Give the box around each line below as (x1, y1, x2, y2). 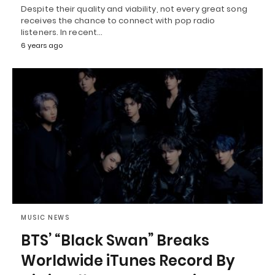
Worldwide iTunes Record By (21, 250, 235, 271)
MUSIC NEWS (21, 213, 69, 223)
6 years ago (21, 40, 63, 50)
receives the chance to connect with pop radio (21, 14, 215, 26)
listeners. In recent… (21, 26, 103, 38)
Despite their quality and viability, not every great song (21, 2, 247, 15)
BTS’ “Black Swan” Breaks (21, 230, 209, 251)
